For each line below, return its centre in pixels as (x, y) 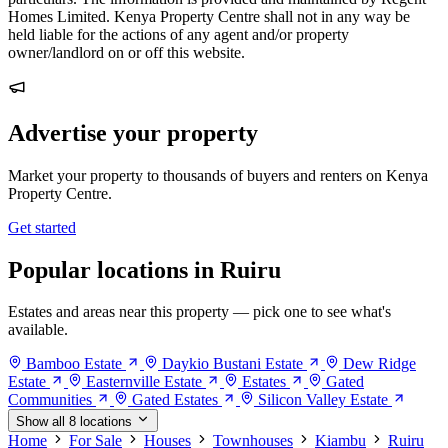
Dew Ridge (379, 364)
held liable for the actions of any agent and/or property (178, 34)
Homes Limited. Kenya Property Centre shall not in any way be (209, 16)
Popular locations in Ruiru (144, 269)
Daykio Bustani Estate (232, 364)
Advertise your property (133, 132)
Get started (42, 227)
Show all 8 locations (74, 422)
